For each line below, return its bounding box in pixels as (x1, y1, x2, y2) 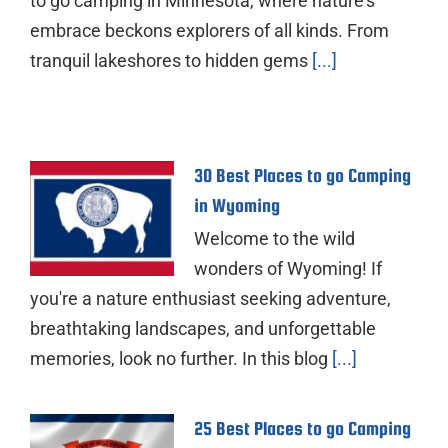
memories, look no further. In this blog (30, 347, 328, 369)
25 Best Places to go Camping (194, 417, 411, 439)
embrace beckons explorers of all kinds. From (30, 19, 389, 41)
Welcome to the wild (194, 227, 355, 249)
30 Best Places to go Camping (194, 164, 411, 186)
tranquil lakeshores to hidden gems (30, 49, 308, 71)
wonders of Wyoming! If (194, 257, 382, 279)
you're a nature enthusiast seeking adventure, (30, 287, 391, 309)
